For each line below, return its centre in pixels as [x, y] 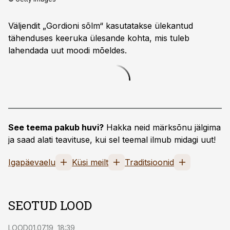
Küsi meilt [90, 162]
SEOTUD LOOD [50, 205]
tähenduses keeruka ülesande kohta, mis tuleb [99, 38]
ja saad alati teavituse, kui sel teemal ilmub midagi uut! [112, 140]
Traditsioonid [149, 162]
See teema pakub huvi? [56, 127]
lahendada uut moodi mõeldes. [68, 50]
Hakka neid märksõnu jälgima [162, 127]
